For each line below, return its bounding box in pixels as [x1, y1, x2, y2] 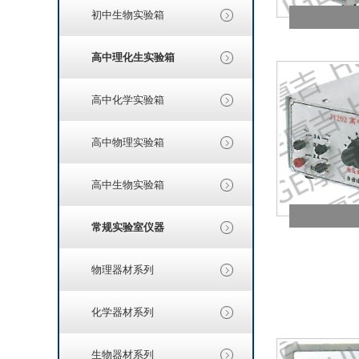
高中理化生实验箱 [91, 51, 175, 63]
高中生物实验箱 [91, 179, 164, 191]
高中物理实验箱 [91, 136, 164, 148]
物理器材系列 [91, 264, 154, 276]
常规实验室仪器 [91, 221, 164, 233]
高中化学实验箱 [91, 94, 164, 106]
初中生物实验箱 [91, 9, 164, 21]
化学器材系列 [91, 306, 154, 318]
